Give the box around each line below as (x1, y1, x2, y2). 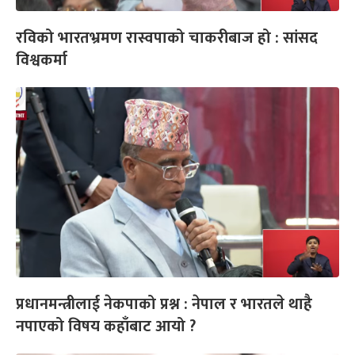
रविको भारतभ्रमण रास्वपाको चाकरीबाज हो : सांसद (16, 25, 318, 52)
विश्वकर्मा (16, 47, 67, 74)
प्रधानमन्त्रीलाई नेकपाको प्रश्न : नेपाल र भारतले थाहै (16, 291, 312, 319)
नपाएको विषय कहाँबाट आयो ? (16, 313, 196, 341)
